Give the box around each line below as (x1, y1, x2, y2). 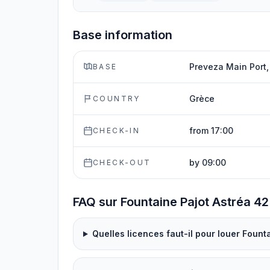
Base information (73, 28, 172, 42)
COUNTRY (93, 94, 140, 103)
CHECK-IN (93, 126, 140, 135)
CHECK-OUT (93, 158, 151, 167)
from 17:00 (189, 125, 233, 136)
